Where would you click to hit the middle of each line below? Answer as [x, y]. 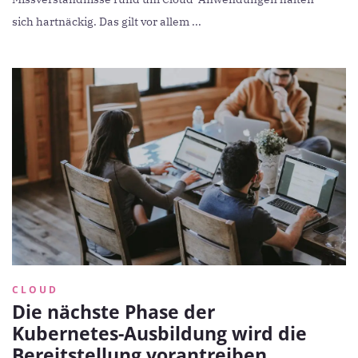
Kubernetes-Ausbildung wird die [159, 334]
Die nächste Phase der [113, 312]
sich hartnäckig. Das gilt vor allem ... [107, 22]
